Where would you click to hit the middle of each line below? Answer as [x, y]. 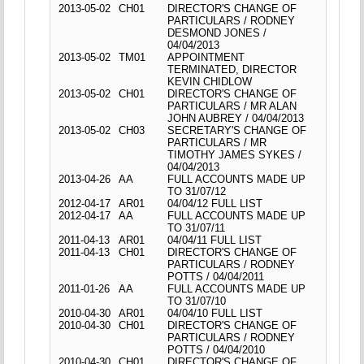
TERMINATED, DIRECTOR [232, 69]
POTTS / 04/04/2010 [217, 349]
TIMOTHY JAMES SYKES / [235, 154]
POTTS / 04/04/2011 [216, 276]
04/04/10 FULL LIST [215, 313]
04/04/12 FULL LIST [215, 203]
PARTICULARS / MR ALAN [232, 106]
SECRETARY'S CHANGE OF [237, 130]
